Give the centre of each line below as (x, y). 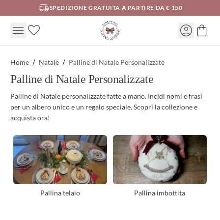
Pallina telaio (60, 192)
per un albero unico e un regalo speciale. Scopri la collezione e (104, 107)
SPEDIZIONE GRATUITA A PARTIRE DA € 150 (116, 8)
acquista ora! (30, 118)
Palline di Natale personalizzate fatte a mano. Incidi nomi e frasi (107, 96)
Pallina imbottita (160, 192)
